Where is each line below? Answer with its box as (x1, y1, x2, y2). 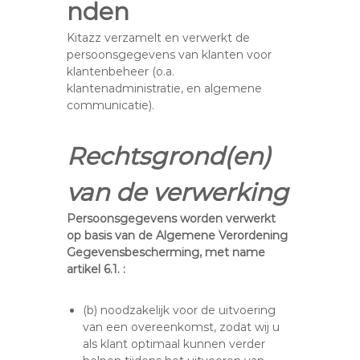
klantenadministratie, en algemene (67, 81, 263, 96)
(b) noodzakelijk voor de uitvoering (83, 303, 276, 317)
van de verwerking (67, 178, 289, 207)
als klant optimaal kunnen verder (83, 337, 266, 351)
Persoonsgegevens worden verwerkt (67, 211, 276, 226)
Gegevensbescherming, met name (67, 245, 266, 260)
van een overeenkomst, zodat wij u (83, 320, 280, 334)
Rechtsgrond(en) (67, 141, 272, 171)
